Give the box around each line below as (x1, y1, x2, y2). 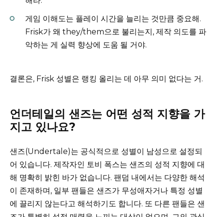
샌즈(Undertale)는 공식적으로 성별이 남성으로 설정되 (10, 147, 202, 156)
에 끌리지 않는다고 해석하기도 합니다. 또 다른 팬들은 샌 (10, 199, 205, 209)
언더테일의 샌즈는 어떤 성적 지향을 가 (10, 107, 205, 121)
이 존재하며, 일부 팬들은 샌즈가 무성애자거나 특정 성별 (10, 186, 203, 196)
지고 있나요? (10, 120, 76, 134)
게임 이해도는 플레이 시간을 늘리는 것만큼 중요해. (25, 14, 201, 24)
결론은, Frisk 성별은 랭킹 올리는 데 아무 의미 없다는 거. (10, 74, 203, 84)
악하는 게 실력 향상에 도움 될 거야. (25, 40, 147, 50)
